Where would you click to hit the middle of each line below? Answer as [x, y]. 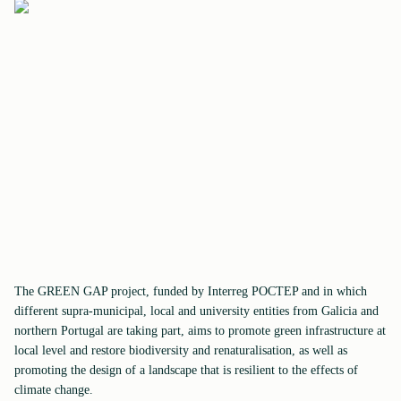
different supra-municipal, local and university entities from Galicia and [196, 311]
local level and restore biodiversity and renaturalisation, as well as [181, 350]
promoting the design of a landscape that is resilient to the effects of [186, 370]
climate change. [54, 390]
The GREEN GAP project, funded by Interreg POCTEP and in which [191, 291]
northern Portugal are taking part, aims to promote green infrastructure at [200, 331]
